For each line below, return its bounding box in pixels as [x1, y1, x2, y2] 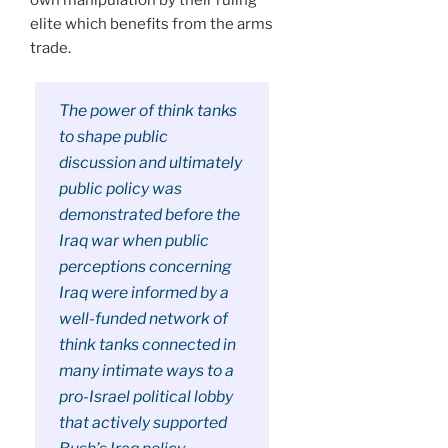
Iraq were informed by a [58, 282, 229, 302]
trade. [30, 38, 71, 57]
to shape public [58, 126, 168, 146]
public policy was [58, 178, 182, 198]
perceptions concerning [58, 256, 231, 276]
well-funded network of [58, 308, 228, 328]
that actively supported [58, 412, 227, 432]
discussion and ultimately [58, 152, 242, 172]
